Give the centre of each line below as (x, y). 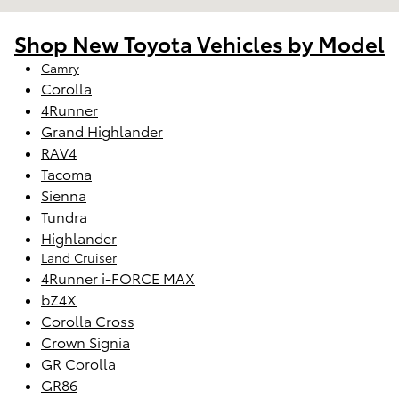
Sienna (64, 194)
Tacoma (66, 173)
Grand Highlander (102, 130)
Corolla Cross (88, 320)
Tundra (64, 216)
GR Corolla (78, 362)
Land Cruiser (79, 257)
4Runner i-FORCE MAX (118, 277)
